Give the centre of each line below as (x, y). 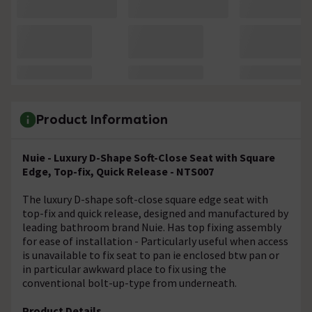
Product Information (102, 120)
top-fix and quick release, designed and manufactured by (155, 213)
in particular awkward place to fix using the (124, 268)
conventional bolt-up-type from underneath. (130, 282)
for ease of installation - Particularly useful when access (155, 241)
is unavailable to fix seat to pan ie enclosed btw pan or (151, 255)
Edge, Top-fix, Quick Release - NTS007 (118, 171)
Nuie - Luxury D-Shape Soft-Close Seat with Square (149, 157)
